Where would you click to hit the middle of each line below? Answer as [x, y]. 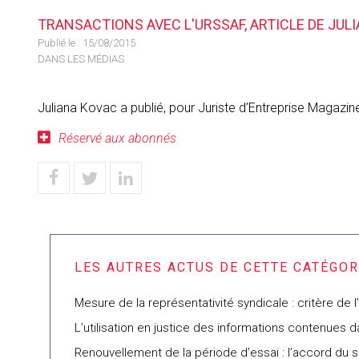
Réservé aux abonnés [117, 138]
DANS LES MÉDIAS [81, 59]
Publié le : [60, 43]
